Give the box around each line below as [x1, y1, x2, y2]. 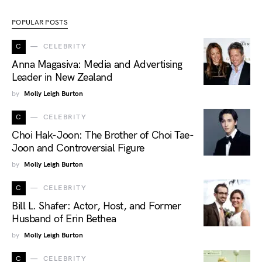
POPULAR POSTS [12, 18, 68, 27]
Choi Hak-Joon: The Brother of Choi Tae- [12, 129, 194, 142]
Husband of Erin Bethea [12, 213, 116, 226]
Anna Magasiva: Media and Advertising [12, 58, 182, 71]
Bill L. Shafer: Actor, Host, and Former [12, 200, 181, 213]
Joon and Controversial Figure [12, 142, 144, 155]
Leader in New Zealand [12, 71, 113, 84]
